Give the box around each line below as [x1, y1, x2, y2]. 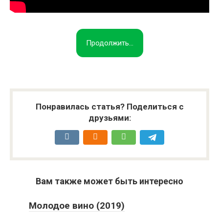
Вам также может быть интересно [36, 175, 183, 186]
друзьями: [88, 112, 131, 123]
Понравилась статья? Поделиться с [35, 101, 184, 111]
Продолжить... [86, 38, 133, 47]
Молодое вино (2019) [29, 199, 125, 211]
